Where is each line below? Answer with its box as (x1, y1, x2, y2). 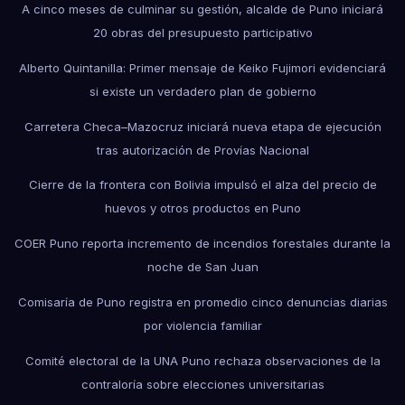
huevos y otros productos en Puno (104, 201, 301, 216)
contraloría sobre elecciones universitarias (80, 376, 325, 391)
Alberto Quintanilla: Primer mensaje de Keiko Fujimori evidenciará (19, 60, 386, 75)
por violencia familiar (143, 317, 262, 333)
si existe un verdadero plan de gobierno (89, 83, 316, 99)
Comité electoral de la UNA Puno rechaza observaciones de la (24, 353, 381, 368)
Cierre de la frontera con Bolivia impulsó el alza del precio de (28, 177, 377, 193)
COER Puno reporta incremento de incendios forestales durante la (14, 236, 391, 251)
